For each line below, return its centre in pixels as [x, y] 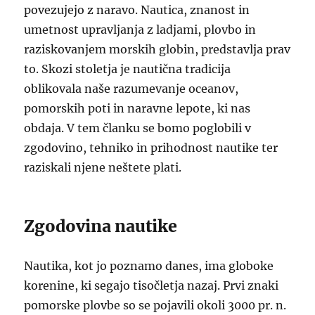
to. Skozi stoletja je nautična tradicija [128, 69]
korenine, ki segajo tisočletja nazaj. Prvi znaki [152, 285]
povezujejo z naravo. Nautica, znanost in [137, 10]
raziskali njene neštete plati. [103, 167]
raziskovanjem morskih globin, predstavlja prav [157, 49]
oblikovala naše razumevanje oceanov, [131, 89]
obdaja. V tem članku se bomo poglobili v [138, 128]
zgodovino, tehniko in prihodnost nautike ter [151, 148]
